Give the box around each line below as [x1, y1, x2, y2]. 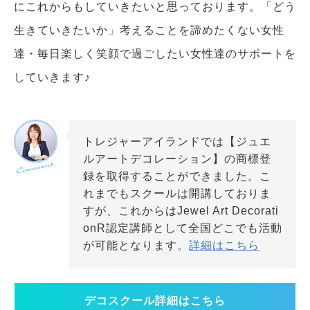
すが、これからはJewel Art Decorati [83, 205, 279, 217]
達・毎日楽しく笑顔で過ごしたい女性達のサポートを [14, 48, 296, 60]
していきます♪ [14, 71, 91, 84]
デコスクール [84, 295, 155, 307]
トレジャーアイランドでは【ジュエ [83, 136, 271, 148]
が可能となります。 [83, 239, 189, 252]
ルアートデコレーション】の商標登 [83, 153, 271, 165]
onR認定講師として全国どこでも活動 [83, 222, 282, 235]
